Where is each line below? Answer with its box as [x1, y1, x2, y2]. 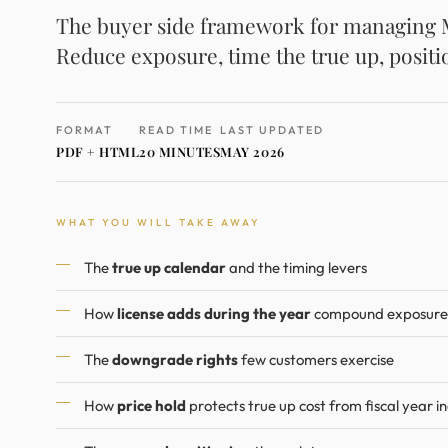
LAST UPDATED [220, 123, 325, 137]
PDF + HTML [56, 143, 140, 160]
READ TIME [139, 123, 214, 137]
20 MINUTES [139, 143, 221, 160]
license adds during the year [117, 304, 311, 323]
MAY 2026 [220, 143, 285, 160]
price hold [117, 396, 186, 415]
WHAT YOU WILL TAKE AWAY [56, 216, 261, 229]
